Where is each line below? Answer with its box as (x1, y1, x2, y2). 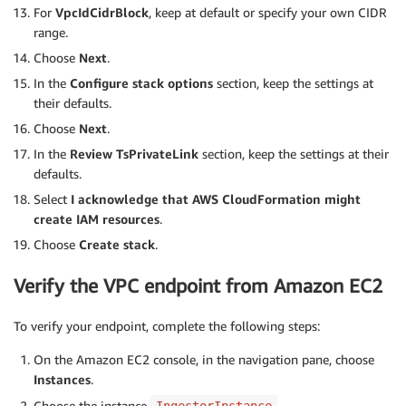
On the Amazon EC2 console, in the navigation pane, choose (34, 351, 374, 367)
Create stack (79, 237, 155, 253)
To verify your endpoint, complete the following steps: (14, 317, 320, 333)
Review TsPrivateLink (70, 146, 198, 162)
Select (34, 191, 67, 208)
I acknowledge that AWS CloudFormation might (67, 191, 361, 208)
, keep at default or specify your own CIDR (149, 5, 387, 21)
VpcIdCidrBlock (55, 5, 149, 21)
